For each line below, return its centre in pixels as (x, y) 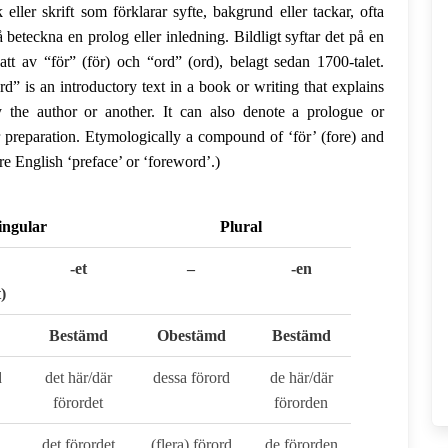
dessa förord (191, 377)
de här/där (301, 377)
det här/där (78, 377)
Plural (241, 226)
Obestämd (191, 335)
